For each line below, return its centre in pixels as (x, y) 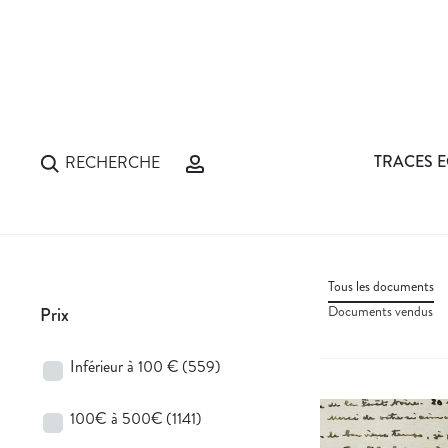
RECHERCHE (112, 162)
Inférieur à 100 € (124, 366)
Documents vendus (380, 310)
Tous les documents (381, 285)
